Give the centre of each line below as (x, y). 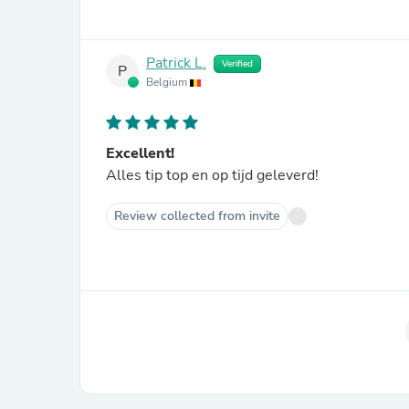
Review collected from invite (197, 216)
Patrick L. (176, 63)
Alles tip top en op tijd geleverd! (212, 175)
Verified (237, 64)
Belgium (168, 82)
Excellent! (140, 153)
